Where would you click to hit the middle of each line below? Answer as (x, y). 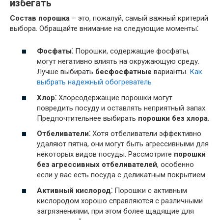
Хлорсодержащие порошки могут (114, 97)
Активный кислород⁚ (75, 190)
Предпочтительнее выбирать (87, 118)
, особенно (176, 165)
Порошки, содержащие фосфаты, (131, 51)
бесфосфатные (124, 72)
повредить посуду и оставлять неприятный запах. (122, 108)
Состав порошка (40, 18)
